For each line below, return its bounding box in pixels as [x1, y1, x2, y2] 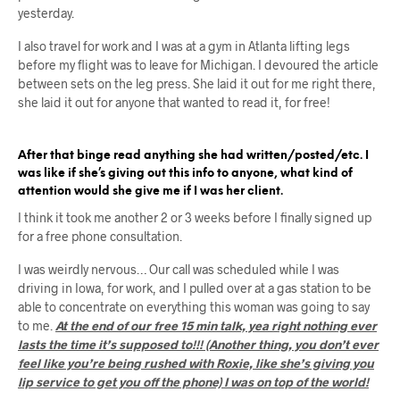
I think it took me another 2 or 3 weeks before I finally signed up [18, 209, 371, 225]
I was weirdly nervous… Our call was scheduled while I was [18, 261, 339, 277]
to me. [18, 317, 55, 333]
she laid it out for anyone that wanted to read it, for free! [18, 94, 330, 110]
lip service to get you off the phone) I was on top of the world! [18, 373, 369, 389]
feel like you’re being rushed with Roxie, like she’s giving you [18, 354, 374, 371]
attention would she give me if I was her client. [18, 185, 283, 197]
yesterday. [18, 4, 74, 21]
